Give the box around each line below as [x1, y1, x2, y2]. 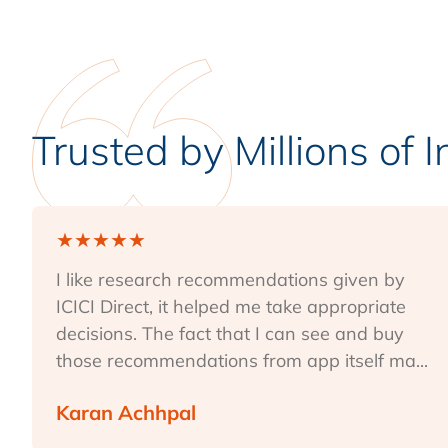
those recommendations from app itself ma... [56, 348, 428, 372]
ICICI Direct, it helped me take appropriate [56, 294, 406, 318]
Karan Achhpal [56, 399, 196, 425]
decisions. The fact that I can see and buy [56, 321, 404, 345]
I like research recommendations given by [56, 267, 405, 291]
